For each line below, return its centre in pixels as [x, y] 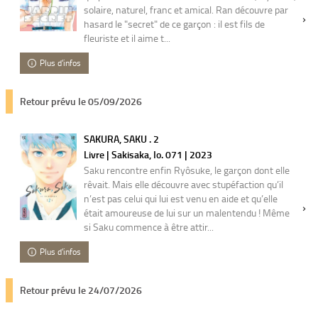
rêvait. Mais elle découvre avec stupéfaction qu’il [183, 184]
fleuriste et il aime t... [127, 38]
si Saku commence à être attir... [149, 227]
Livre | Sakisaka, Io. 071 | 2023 [148, 154]
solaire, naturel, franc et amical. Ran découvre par [186, 10]
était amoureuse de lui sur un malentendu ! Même [187, 213]
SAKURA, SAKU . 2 [121, 139]
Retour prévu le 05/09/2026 [81, 101]
